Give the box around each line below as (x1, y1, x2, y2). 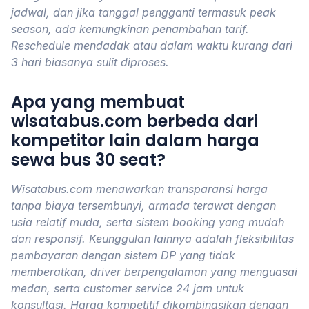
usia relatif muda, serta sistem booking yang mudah (11, 215, 284, 229)
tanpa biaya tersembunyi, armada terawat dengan (11, 199, 276, 212)
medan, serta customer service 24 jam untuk (11, 281, 244, 295)
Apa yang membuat (11, 90, 185, 113)
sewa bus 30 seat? (11, 148, 166, 171)
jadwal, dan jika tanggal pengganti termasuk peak (11, 6, 276, 19)
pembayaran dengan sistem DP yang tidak (11, 248, 235, 262)
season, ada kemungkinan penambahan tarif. (11, 22, 249, 36)
